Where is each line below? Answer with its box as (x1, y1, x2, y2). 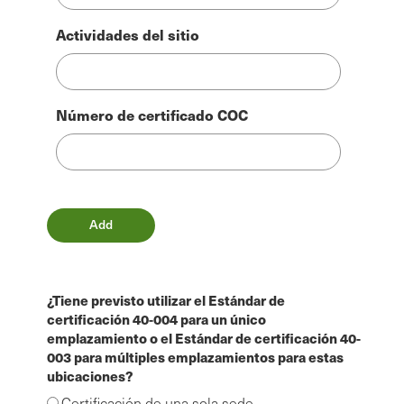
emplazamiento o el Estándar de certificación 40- (47, 328, 361, 348)
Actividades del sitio (56, 23, 199, 45)
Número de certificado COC (56, 104, 248, 125)
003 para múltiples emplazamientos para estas (47, 347, 344, 367)
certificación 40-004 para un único (47, 309, 266, 329)
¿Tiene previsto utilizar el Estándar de (47, 290, 285, 310)
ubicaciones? (47, 366, 133, 386)
